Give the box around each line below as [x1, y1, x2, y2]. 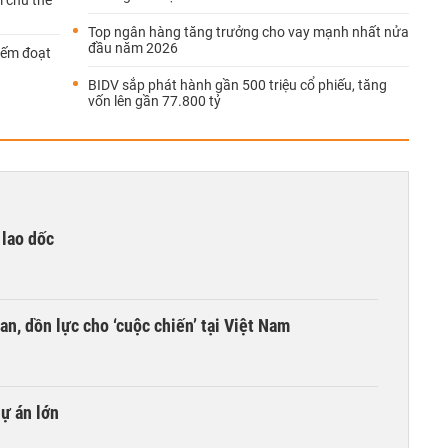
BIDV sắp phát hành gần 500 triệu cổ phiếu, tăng [88, 77, 387, 93]
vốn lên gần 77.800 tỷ [88, 93, 221, 109]
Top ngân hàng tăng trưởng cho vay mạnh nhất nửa [88, 24, 409, 40]
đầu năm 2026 [88, 40, 178, 56]
